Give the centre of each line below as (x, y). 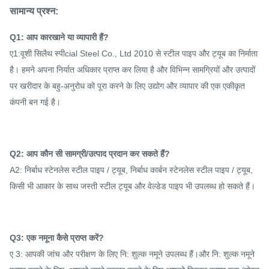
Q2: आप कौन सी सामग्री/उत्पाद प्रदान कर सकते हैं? (90, 153)
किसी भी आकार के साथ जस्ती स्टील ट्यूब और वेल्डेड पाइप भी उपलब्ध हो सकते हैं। (132, 186)
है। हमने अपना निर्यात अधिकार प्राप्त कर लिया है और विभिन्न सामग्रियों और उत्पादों (132, 69)
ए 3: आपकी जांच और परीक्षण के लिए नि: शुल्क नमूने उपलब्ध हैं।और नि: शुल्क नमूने (132, 254)
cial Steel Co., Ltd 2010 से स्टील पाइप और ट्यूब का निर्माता (161, 53)
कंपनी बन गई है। (35, 102)
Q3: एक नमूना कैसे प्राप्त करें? (57, 237)
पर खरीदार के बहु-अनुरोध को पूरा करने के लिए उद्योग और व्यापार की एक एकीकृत (127, 86)
